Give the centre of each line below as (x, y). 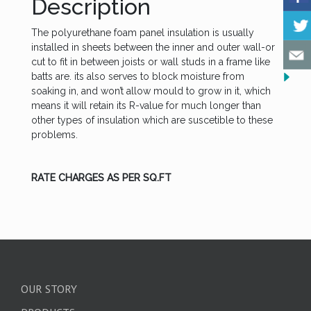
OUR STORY (49, 289)
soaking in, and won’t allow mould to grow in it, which (151, 91)
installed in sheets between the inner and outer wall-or (153, 48)
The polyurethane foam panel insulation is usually (143, 33)
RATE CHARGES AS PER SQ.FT (101, 178)
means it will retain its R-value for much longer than (146, 106)
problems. (54, 135)
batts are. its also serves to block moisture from (138, 77)
